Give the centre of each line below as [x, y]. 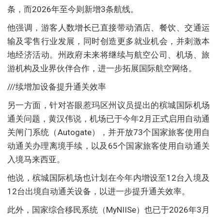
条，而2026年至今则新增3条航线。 [73, 9]
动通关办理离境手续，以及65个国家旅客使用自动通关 [108, 146]
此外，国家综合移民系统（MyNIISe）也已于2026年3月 [108, 209]
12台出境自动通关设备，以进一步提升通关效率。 [99, 191]
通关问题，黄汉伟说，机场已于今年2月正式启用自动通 [108, 118]
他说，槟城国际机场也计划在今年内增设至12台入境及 [108, 178]
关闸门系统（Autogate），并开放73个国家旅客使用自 [108, 132]
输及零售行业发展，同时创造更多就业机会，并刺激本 [108, 41]
